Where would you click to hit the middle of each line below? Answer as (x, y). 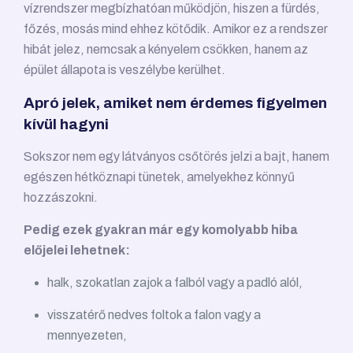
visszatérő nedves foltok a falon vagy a (154, 315)
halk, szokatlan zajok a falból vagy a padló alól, (175, 283)
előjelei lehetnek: (77, 251)
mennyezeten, (87, 336)
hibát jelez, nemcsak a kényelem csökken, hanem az (166, 50)
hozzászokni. (61, 198)
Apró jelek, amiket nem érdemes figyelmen (175, 103)
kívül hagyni (66, 124)
